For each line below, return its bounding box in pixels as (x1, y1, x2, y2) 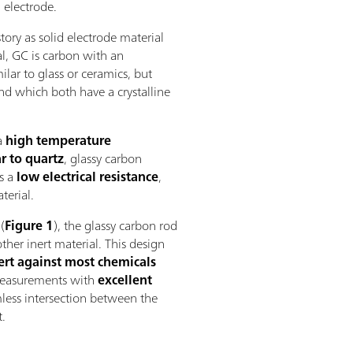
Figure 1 (5, 214, 54, 237)
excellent (98, 269, 152, 292)
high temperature (6, 129, 111, 152)
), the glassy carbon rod (54, 214, 177, 237)
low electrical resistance (17, 165, 158, 188)
